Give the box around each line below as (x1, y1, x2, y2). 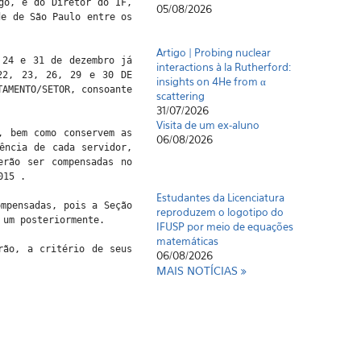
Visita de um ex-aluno (156, 118, 260, 131)
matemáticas (156, 234, 219, 247)
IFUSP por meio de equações (156, 220, 294, 233)
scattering (156, 89, 205, 102)
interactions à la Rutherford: (156, 60, 292, 73)
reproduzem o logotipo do (156, 205, 284, 218)
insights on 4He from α (156, 75, 267, 88)
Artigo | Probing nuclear (156, 46, 272, 59)
